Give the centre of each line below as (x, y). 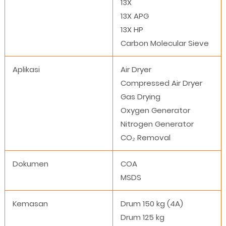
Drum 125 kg (142, 217)
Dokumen (30, 164)
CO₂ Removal (145, 138)
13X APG (134, 16)
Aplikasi (26, 70)
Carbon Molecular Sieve (164, 43)
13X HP (132, 30)
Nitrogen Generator (157, 124)
